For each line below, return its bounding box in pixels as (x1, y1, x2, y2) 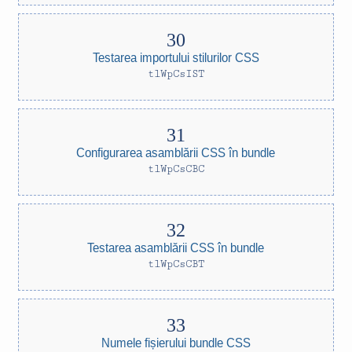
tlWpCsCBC (148, 163, 204, 175)
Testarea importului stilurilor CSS (93, 49, 259, 64)
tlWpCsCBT (148, 258, 204, 270)
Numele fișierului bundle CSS (101, 335, 251, 350)
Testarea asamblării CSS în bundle (87, 240, 265, 255)
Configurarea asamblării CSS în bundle (76, 145, 276, 159)
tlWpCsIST (148, 68, 204, 80)
